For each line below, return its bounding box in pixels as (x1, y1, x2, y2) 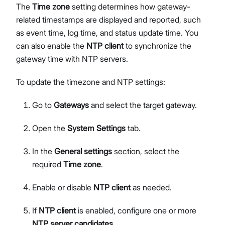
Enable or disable (32, 182, 93, 192)
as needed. (131, 182, 172, 192)
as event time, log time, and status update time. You (16, 27, 198, 38)
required (32, 159, 63, 169)
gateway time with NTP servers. (16, 53, 128, 64)
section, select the (112, 146, 179, 156)
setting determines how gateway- (70, 1, 190, 12)
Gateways (54, 99, 89, 110)
